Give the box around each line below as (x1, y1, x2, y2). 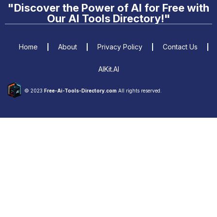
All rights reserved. (117, 87, 162, 93)
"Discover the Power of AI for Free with (8, 1, 209, 14)
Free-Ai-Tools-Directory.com (44, 87, 117, 93)
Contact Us (162, 42, 198, 51)
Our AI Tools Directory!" (46, 12, 170, 25)
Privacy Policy (97, 42, 142, 51)
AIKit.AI (98, 64, 119, 73)
